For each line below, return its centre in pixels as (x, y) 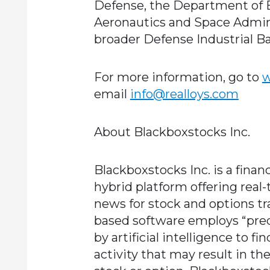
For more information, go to (178, 77)
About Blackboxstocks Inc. (172, 132)
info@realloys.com (184, 94)
